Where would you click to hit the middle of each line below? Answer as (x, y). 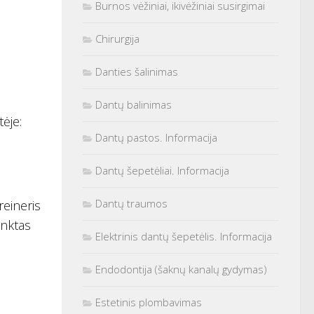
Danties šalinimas (137, 71)
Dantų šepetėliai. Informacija (162, 170)
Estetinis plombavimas (149, 302)
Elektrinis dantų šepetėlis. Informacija (184, 236)
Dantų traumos (131, 203)
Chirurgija (117, 38)
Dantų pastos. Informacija (156, 137)
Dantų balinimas (134, 104)
